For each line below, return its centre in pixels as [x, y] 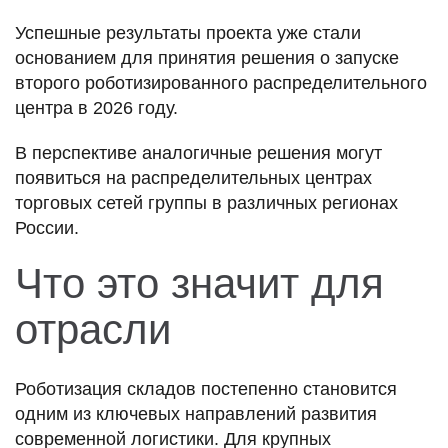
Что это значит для [199, 283]
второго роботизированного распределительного [221, 82]
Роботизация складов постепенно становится [206, 388]
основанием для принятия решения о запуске [207, 57]
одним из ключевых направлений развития [196, 413]
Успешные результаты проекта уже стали [188, 32]
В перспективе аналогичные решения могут [198, 152]
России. [47, 227]
